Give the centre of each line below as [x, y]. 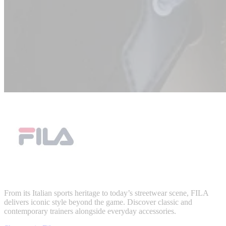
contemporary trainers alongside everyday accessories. [90, 211]
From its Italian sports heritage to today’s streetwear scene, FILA [106, 193]
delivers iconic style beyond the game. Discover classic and [98, 202]
